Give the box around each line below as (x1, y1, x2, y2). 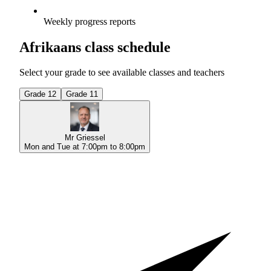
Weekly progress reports (44, 16, 135, 27)
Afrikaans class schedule (19, 39, 171, 55)
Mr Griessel (64, 133, 105, 143)
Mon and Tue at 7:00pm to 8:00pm (24, 142, 145, 152)
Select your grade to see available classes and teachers (19, 67, 224, 78)
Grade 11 (66, 90, 98, 99)
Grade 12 (24, 90, 56, 99)
